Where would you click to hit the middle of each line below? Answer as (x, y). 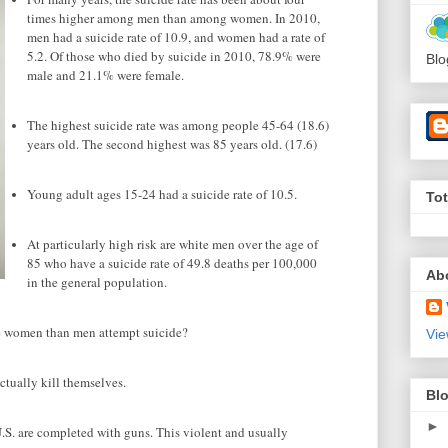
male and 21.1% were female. (105, 75)
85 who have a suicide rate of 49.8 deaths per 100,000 (172, 263)
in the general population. (97, 282)
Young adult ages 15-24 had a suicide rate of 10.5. (162, 194)
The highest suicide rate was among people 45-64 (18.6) (178, 125)
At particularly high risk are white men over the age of (172, 244)
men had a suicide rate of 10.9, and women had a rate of (176, 37)
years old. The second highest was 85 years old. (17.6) (172, 144)
